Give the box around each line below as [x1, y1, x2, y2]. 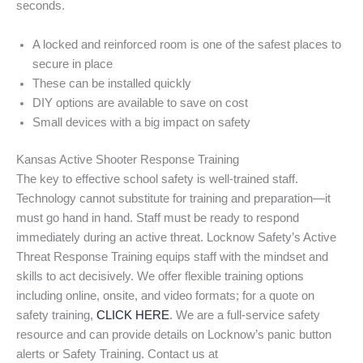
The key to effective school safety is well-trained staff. [16, 172, 298, 186]
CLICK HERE [96, 308, 169, 322]
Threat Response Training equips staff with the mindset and [16, 250, 328, 263]
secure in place [32, 57, 113, 70]
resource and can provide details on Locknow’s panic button [16, 327, 331, 341]
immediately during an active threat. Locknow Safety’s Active [16, 230, 336, 244]
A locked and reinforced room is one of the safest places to [32, 37, 341, 51]
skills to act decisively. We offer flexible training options [16, 269, 304, 283]
